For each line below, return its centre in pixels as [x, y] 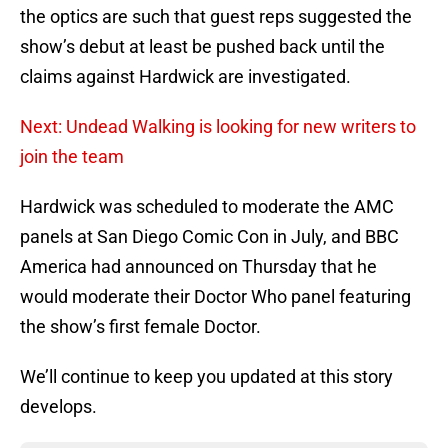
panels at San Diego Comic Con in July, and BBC [209, 237]
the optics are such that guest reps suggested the [216, 17]
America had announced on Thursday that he [198, 267]
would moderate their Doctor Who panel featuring [215, 297]
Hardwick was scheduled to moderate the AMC [207, 207]
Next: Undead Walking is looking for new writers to [218, 127]
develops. [58, 407]
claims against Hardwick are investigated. [185, 77]
